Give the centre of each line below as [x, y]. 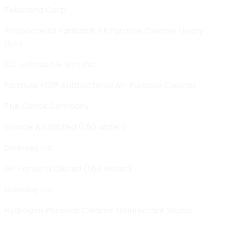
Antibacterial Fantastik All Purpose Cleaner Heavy [104, 31]
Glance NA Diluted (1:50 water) [65, 127]
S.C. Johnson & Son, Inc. [50, 64]
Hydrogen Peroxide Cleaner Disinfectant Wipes [98, 210]
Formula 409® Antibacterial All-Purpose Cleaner [100, 85]
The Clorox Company [47, 106]
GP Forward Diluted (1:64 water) [68, 168]
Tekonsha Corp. [36, 10]
